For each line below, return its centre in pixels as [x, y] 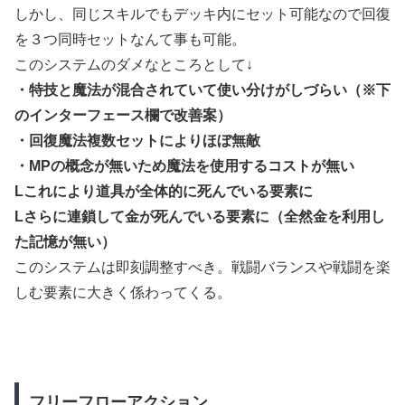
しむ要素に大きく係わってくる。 [123, 292]
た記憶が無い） [65, 241]
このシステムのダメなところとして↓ [134, 64]
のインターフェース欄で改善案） [123, 115]
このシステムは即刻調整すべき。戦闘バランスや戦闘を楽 [202, 267]
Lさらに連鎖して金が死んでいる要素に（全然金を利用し [200, 216]
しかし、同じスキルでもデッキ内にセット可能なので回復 [202, 14]
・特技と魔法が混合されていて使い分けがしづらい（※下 [202, 89]
